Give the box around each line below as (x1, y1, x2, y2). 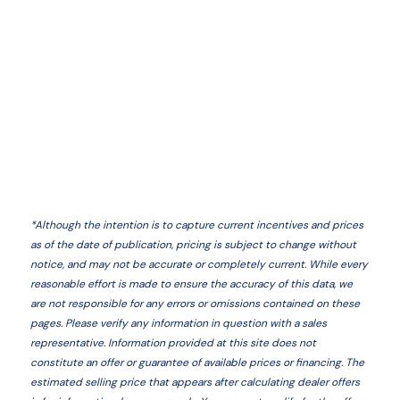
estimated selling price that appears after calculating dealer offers (29, 375, 360, 389)
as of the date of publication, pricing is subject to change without (29, 237, 356, 252)
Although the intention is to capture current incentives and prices (34, 218, 363, 232)
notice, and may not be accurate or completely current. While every (29, 257, 368, 271)
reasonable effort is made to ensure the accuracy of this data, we (29, 277, 353, 291)
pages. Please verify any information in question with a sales (29, 316, 327, 330)
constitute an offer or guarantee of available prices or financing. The (29, 355, 364, 370)
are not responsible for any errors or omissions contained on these (29, 296, 360, 311)
